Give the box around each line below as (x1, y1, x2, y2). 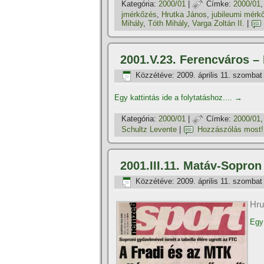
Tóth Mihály (148, 19, 187, 28)
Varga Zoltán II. (192, 19, 245, 28)
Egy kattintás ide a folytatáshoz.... (114, 93, 235, 102)
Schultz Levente (121, 125, 177, 134)
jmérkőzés (121, 10, 157, 19)
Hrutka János (161, 10, 207, 19)
